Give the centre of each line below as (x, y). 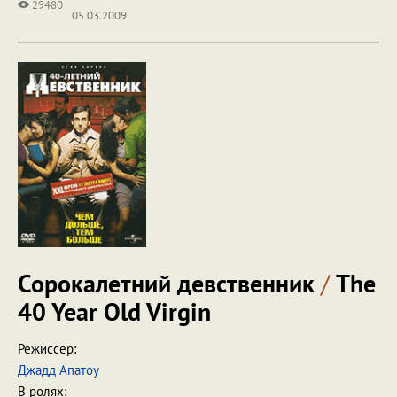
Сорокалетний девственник (169, 283)
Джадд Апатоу (58, 370)
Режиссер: (47, 349)
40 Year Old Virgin (114, 311)
